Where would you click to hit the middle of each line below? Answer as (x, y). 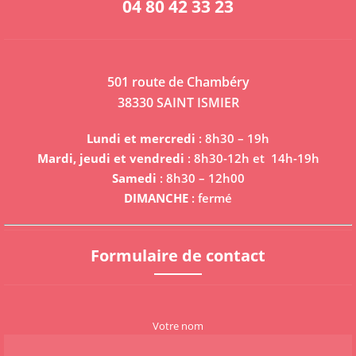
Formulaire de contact (178, 255)
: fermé (210, 197)
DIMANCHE (156, 197)
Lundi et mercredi (141, 138)
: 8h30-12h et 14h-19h (252, 158)
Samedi (134, 178)
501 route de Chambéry (178, 81)
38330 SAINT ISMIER (178, 102)
